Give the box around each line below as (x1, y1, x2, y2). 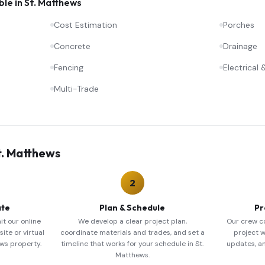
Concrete (54, 41, 91, 51)
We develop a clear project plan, (77, 216, 187, 226)
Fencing (54, 62, 84, 73)
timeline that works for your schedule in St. (61, 239, 204, 248)
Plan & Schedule (99, 202, 166, 213)
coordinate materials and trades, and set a (60, 228, 205, 237)
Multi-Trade (54, 83, 99, 94)
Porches (222, 20, 254, 30)
